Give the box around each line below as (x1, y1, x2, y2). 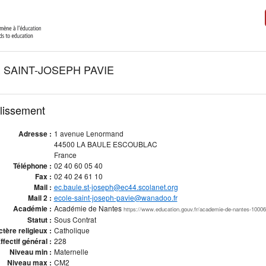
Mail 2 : (27, 192, 52, 203)
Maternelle (53, 246, 88, 256)
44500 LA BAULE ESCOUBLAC (53, 139, 157, 149)
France (53, 150, 77, 160)
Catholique (53, 225, 90, 235)
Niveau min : (9, 246, 52, 257)
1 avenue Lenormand (53, 128, 123, 138)
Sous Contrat (53, 214, 96, 224)
